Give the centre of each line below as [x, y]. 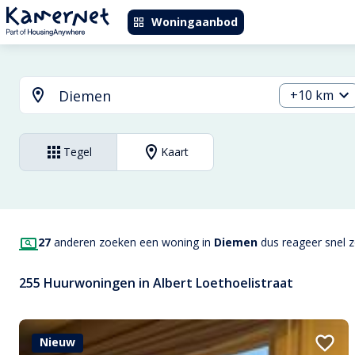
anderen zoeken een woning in [132, 242]
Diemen [236, 242]
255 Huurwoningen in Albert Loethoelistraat [156, 283]
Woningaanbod [195, 22]
